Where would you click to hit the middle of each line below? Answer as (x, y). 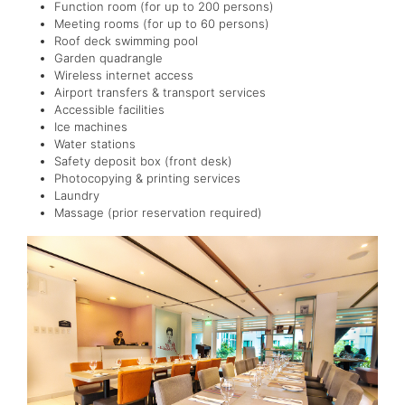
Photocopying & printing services (147, 179)
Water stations (95, 144)
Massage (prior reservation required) (158, 213)
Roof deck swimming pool (126, 41)
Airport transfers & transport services (160, 93)
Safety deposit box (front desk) (143, 161)
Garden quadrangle (108, 58)
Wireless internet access (124, 75)
